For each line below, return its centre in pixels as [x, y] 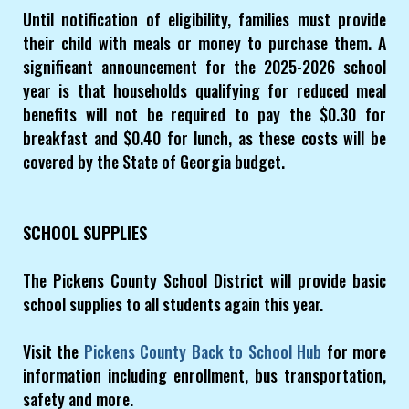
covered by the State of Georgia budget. [154, 162]
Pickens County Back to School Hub [203, 352]
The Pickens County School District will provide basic [204, 281]
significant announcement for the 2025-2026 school [204, 67]
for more [354, 352]
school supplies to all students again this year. [173, 304]
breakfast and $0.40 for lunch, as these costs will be [204, 138]
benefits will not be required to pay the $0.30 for [204, 115]
